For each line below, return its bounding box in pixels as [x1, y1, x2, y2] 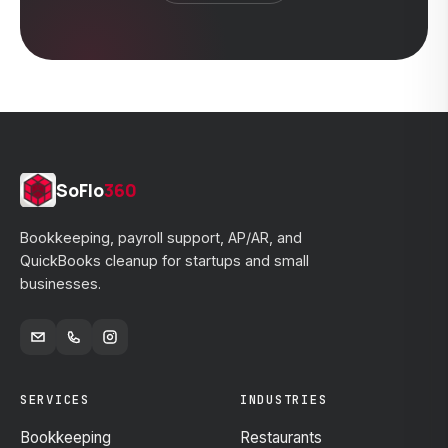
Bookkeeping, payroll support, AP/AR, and [20, 229, 302, 246]
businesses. [20, 275, 101, 292]
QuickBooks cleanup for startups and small [20, 252, 309, 269]
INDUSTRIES [240, 391, 328, 408]
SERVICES [20, 391, 90, 408]
